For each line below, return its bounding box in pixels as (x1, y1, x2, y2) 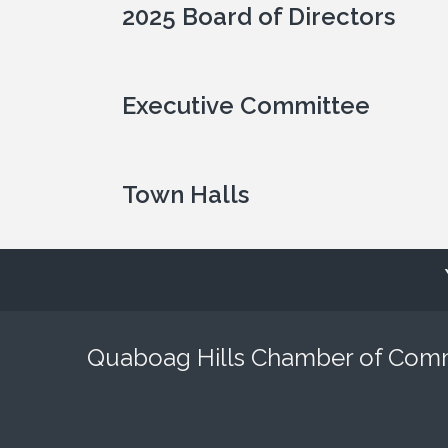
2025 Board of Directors (122, 2, 395, 31)
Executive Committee (122, 91, 370, 120)
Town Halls (122, 180, 249, 209)
